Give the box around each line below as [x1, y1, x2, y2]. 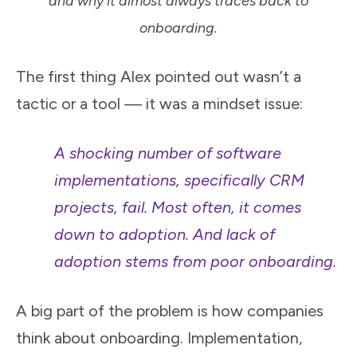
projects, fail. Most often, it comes [54, 198, 301, 218]
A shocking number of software [54, 143, 281, 163]
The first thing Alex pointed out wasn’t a [16, 67, 301, 87]
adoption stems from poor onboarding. [54, 252, 336, 272]
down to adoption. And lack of [54, 225, 275, 245]
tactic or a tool [16, 94, 124, 114]
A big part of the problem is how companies [16, 301, 324, 321]
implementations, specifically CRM [54, 171, 304, 190]
